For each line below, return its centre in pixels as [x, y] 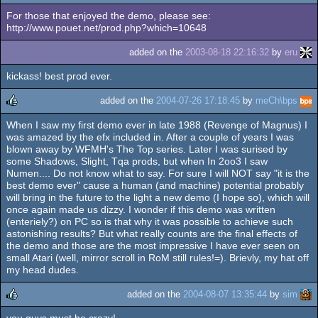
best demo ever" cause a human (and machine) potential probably [155, 185]
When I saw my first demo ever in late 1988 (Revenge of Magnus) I [157, 125]
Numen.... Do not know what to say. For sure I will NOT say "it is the [158, 173]
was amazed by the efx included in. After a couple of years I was [150, 137]
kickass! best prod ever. [59, 76]
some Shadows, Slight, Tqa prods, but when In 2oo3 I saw [137, 161]
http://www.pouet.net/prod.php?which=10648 [106, 28]
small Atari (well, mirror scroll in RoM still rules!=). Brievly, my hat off [158, 257]
